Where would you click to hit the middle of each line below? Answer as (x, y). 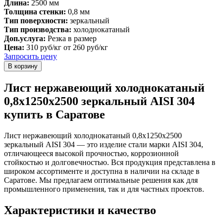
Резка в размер (71, 38)
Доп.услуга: (25, 38)
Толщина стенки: (35, 11)
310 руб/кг (44, 47)
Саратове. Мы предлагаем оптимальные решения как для (101, 180)
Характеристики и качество (80, 210)
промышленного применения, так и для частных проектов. (104, 189)
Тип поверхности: (36, 20)
